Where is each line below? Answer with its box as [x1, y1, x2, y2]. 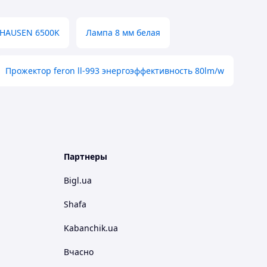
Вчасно [64, 246, 94, 257]
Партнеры [64, 151, 107, 162]
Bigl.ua [64, 175, 92, 186]
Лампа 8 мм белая [86, 27, 160, 38]
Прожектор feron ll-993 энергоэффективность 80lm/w [5, 65, 224, 76]
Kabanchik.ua [64, 222, 118, 234]
